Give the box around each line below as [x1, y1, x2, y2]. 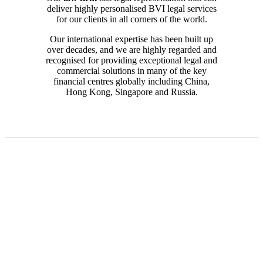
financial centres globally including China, [53, 76, 210, 86]
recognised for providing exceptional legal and [46, 55, 217, 65]
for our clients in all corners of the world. [56, 14, 207, 24]
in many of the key [134, 65, 207, 76]
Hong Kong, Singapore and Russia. [65, 86, 198, 97]
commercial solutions [56, 65, 135, 76]
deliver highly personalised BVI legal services [46, 3, 217, 14]
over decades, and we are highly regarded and [46, 44, 217, 55]
